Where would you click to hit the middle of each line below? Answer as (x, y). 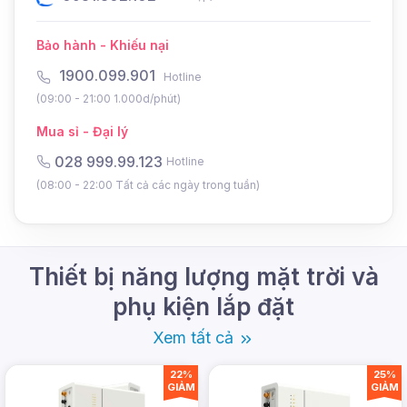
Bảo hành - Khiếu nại (103, 45)
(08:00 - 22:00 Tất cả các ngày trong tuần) (148, 185)
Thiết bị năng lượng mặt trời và (203, 277)
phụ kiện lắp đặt (203, 307)
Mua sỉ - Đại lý (82, 132)
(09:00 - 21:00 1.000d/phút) (109, 99)
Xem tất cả (195, 338)
